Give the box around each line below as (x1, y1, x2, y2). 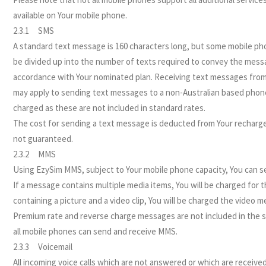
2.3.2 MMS (13, 148, 56, 160)
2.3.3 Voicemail (13, 241, 73, 252)
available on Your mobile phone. (13, 9, 128, 21)
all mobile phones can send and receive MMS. (13, 226, 178, 237)
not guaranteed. (13, 133, 74, 144)
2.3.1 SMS (13, 25, 55, 36)
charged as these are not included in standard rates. (13, 102, 206, 113)
